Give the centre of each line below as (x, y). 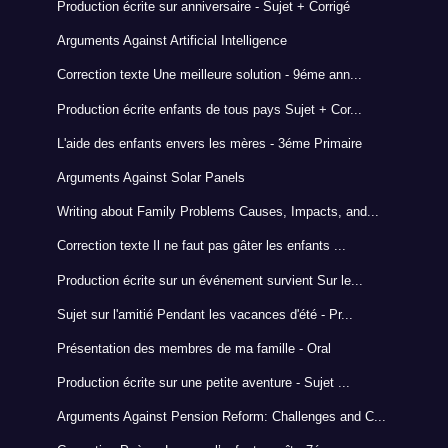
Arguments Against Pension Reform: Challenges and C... (221, 417)
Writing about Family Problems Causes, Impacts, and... (217, 212)
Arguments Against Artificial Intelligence (171, 41)
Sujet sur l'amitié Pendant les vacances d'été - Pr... (204, 314)
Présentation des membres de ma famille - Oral (193, 348)
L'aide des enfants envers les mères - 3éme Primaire (209, 143)
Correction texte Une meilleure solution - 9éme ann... (209, 75)
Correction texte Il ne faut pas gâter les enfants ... (201, 246)
